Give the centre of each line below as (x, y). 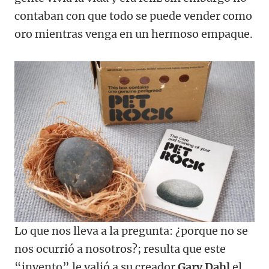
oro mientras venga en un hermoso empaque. (134, 34)
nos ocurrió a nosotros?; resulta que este (120, 249)
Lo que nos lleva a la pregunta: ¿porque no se (131, 231)
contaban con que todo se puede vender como (133, 16)
